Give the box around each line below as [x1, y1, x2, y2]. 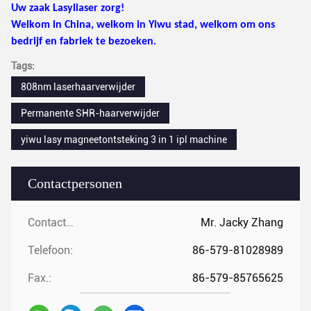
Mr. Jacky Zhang [201, 216, 283, 230]
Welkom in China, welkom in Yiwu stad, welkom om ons [11, 19, 275, 31]
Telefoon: [28, 244, 73, 258]
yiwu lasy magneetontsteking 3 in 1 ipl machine [21, 134, 227, 146]
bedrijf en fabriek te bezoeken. [11, 36, 156, 48]
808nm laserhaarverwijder [21, 81, 135, 93]
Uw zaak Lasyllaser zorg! [11, 3, 124, 15]
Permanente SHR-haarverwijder [21, 108, 160, 119]
